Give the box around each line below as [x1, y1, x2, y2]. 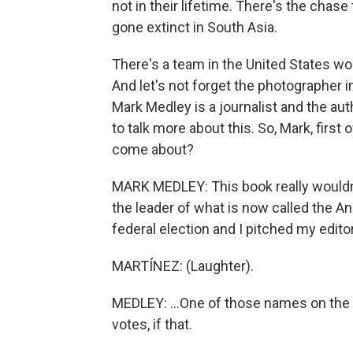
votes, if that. [112, 316, 192, 333]
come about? [112, 141, 194, 158]
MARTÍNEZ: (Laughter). [112, 258, 254, 274]
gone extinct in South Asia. [112, 19, 277, 35]
